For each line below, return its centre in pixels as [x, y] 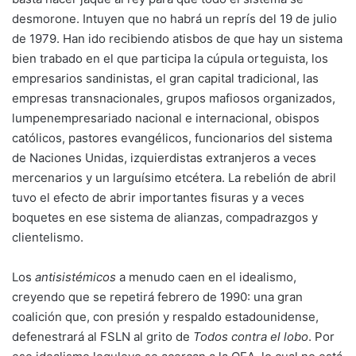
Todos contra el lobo [251, 337]
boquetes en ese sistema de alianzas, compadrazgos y [165, 217]
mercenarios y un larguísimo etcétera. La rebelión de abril [174, 178]
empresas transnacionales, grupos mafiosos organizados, [174, 98]
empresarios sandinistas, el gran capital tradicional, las [165, 78]
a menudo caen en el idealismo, [206, 277]
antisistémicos [75, 277]
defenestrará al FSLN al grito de [103, 337]
